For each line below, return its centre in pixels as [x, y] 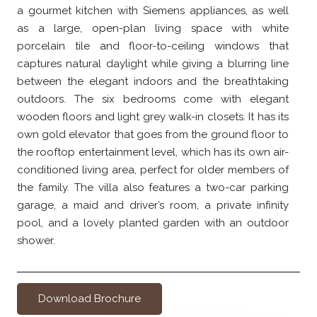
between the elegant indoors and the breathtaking [153, 82]
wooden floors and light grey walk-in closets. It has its [153, 117]
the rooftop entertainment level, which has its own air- [153, 152]
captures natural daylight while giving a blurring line [153, 64]
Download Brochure [90, 299]
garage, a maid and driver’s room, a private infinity [153, 206]
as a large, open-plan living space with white [153, 29]
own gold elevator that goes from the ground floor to [153, 135]
